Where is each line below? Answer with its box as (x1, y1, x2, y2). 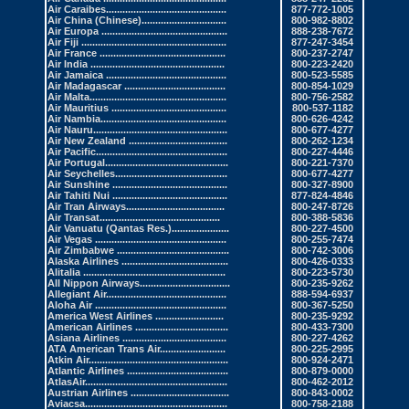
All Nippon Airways (47, 278, 140, 289)
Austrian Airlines (47, 387, 131, 399)
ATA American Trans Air (47, 343, 160, 355)
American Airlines (47, 321, 135, 333)
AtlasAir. (47, 376, 88, 388)
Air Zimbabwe (47, 245, 117, 257)
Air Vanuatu (47, 223, 106, 235)
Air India (47, 58, 90, 70)
